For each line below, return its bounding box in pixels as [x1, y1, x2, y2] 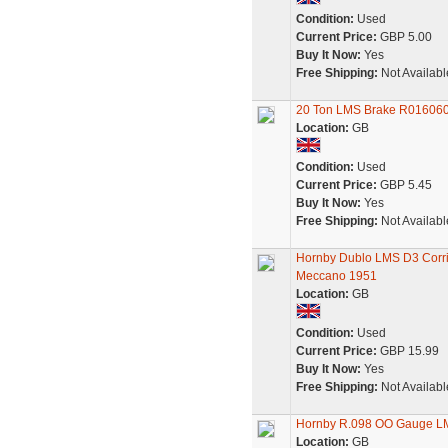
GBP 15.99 [376, 344, 439, 358]
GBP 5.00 [376, 30, 432, 44]
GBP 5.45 [376, 178, 432, 192]
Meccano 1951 [295, 269, 377, 283]
